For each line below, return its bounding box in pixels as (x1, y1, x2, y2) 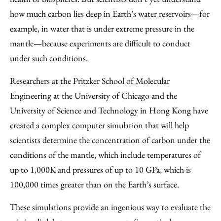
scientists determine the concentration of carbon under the (10, 134, 210, 146)
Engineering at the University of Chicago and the (10, 90, 177, 101)
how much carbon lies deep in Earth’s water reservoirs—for (10, 8, 210, 19)
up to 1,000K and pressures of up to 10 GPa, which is (10, 164, 191, 175)
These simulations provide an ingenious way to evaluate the (10, 201, 211, 213)
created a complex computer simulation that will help (10, 119, 189, 131)
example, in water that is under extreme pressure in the (10, 23, 194, 34)
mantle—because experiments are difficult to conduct (10, 37, 190, 49)
